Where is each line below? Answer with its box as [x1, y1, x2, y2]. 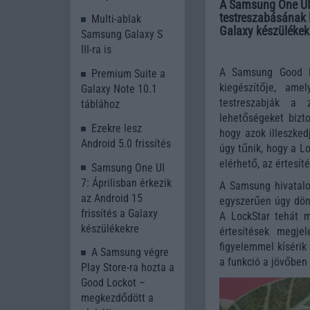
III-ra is [81, 43, 111, 57]
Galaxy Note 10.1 [81, 82, 157, 95]
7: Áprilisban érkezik [81, 176, 172, 190]
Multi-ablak [91, 12, 141, 26]
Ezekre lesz [91, 121, 142, 135]
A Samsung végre [91, 246, 169, 259]
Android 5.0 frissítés [81, 136, 171, 150]
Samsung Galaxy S [81, 28, 163, 42]
